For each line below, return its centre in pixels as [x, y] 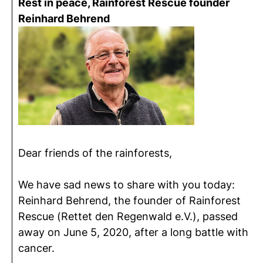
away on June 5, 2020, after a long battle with [133, 232]
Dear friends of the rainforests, [95, 153]
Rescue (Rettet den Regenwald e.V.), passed [128, 216]
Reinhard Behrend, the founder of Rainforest [129, 200]
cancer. [36, 248]
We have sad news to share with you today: [127, 185]
